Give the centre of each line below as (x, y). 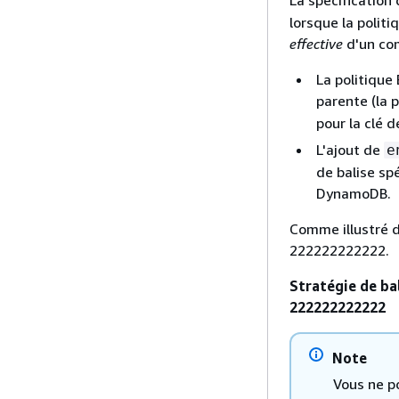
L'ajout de (350, 149)
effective (316, 43)
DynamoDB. (354, 193)
